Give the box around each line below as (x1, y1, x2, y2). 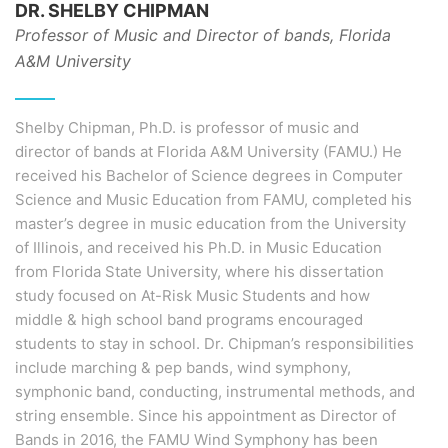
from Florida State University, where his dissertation (15, 262, 384, 281)
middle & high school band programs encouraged (15, 310, 363, 329)
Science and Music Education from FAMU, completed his (15, 190, 412, 209)
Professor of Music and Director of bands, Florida (15, 25, 391, 45)
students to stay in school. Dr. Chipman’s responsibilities (15, 334, 414, 353)
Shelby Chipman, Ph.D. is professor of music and (15, 118, 359, 137)
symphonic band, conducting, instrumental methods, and (15, 382, 415, 401)
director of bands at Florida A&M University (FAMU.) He (15, 142, 402, 161)
